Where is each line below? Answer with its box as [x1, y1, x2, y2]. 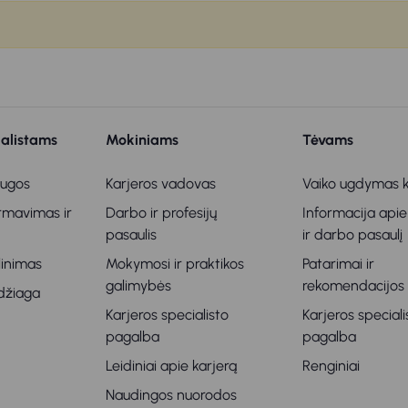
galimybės [106, 277, 172, 295]
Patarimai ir [301, 255, 374, 273]
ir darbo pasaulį [301, 226, 403, 244]
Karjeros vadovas [106, 175, 217, 193]
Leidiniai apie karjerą [106, 357, 238, 375]
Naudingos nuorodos [106, 386, 238, 404]
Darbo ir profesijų [106, 204, 218, 222]
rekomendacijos [301, 277, 404, 295]
